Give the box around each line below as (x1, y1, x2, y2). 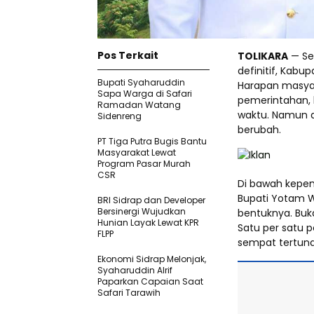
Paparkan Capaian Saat (97, 275, 203, 288)
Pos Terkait (97, 48, 158, 63)
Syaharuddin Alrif (97, 264, 172, 277)
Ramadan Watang (97, 99, 181, 111)
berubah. (238, 123, 281, 137)
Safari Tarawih (97, 287, 161, 299)
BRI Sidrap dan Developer (97, 194, 205, 207)
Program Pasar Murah (97, 158, 191, 170)
